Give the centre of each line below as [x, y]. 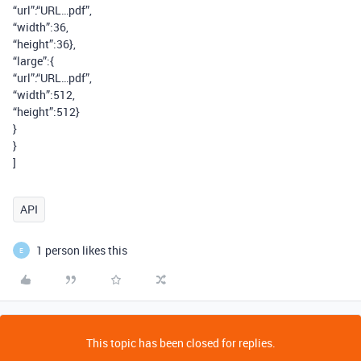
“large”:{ [33, 61]
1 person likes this [82, 250]
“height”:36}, [44, 44]
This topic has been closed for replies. [180, 343]
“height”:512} [46, 112]
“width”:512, [44, 95]
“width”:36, [41, 27]
